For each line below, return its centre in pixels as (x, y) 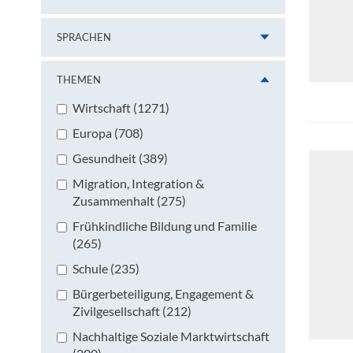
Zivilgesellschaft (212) (132, 310)
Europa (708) (108, 132)
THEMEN (79, 79)
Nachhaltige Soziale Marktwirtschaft (171, 336)
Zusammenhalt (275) (129, 200)
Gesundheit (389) (120, 158)
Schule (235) (106, 268)
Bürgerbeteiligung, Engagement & (163, 293)
